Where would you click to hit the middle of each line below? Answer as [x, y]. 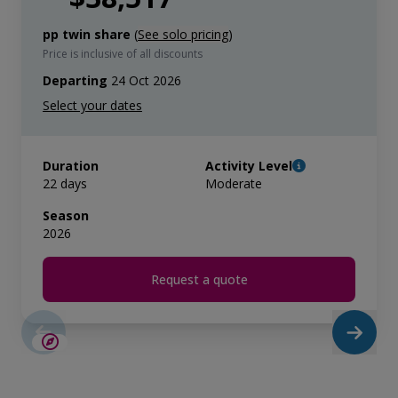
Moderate [234, 183]
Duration [71, 166]
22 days [65, 183]
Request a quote [199, 279]
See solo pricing [183, 34]
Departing [75, 80]
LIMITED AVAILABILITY [307, 362]
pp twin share [87, 34]
